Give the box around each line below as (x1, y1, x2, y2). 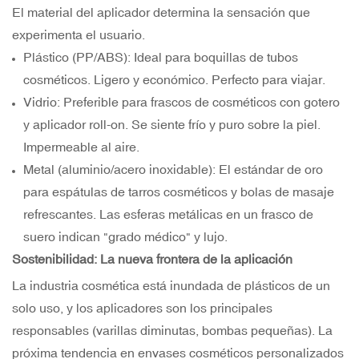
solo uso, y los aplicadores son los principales (12, 301, 272, 316)
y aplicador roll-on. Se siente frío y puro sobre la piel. (23, 117, 321, 132)
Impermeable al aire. (23, 139, 140, 155)
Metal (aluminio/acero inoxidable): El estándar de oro (23, 162, 324, 177)
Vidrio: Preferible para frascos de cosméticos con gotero (23, 95, 341, 110)
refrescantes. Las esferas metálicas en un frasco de (23, 207, 314, 222)
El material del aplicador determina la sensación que (12, 5, 310, 20)
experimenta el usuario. (12, 27, 145, 42)
